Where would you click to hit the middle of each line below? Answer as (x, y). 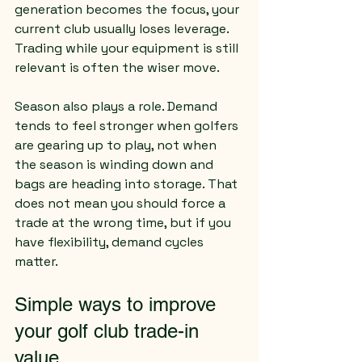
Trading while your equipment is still (128, 48)
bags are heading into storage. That (128, 184)
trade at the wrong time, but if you (124, 223)
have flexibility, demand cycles (111, 242)
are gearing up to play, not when (117, 145)
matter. (36, 261)
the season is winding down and (116, 164)
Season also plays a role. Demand (118, 106)
